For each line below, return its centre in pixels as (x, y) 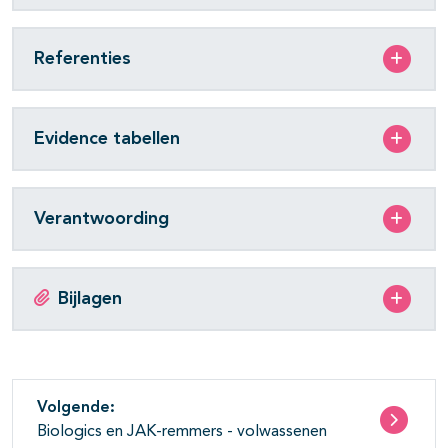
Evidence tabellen (107, 138)
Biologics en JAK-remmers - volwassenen (182, 432)
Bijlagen (90, 298)
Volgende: (76, 408)
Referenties (82, 58)
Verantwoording (101, 218)
